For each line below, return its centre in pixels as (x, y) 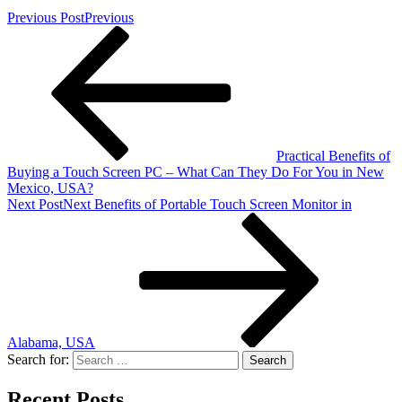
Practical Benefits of (333, 155)
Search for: (38, 359)
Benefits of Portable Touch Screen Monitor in (223, 204)
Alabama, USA (51, 342)
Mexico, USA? (50, 188)
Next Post (35, 204)
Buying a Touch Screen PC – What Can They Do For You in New (196, 171)
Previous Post (46, 17)
